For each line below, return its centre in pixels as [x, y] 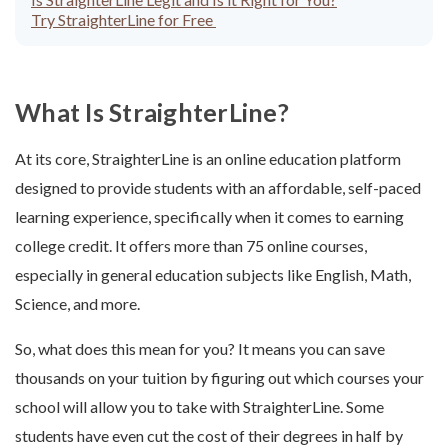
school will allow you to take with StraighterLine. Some [199, 406]
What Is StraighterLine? [152, 111]
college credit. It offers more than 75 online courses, [191, 245]
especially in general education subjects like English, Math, [213, 274]
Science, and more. [79, 303]
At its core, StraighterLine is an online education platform [208, 158]
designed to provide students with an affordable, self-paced [218, 187]
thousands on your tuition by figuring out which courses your [219, 377]
